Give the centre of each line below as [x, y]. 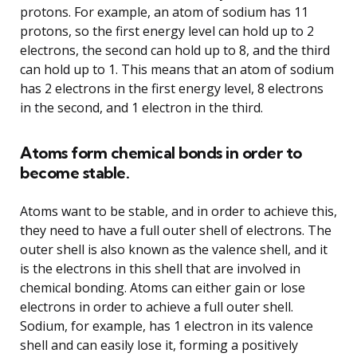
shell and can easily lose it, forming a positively [159, 345]
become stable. [75, 172]
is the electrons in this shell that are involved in [160, 268]
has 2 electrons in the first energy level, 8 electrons [172, 88]
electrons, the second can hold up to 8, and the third [175, 50]
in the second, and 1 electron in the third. [141, 107]
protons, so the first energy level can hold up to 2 [167, 31]
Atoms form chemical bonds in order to [161, 152]
